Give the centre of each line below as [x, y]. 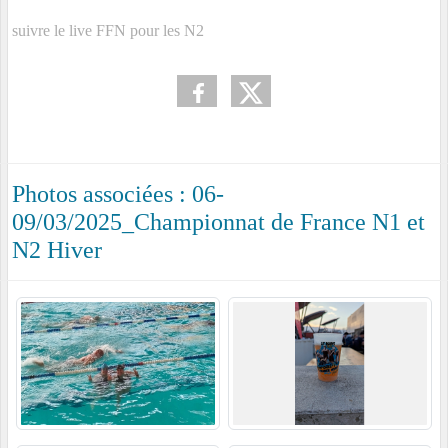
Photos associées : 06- [118, 194]
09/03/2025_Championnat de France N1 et [218, 222]
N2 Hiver [57, 250]
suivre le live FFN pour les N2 [108, 31]
